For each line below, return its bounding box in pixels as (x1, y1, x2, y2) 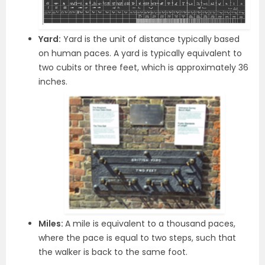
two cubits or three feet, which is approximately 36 (38, 61, 248, 73)
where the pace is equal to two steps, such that (38, 232, 236, 244)
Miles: (38, 218, 65, 230)
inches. (38, 75, 67, 88)
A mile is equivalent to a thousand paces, (65, 218, 235, 230)
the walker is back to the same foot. (38, 246, 188, 258)
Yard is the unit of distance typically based (61, 33, 240, 45)
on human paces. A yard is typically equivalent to (38, 47, 242, 59)
